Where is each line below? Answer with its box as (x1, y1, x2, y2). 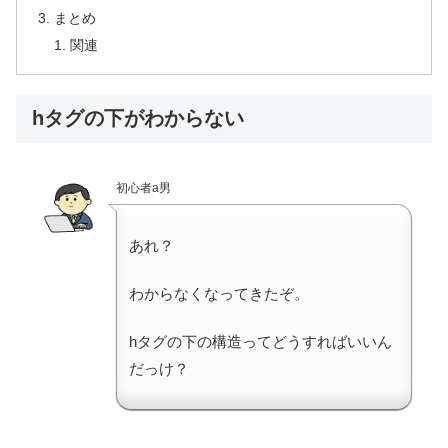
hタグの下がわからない (32, 106, 244, 129)
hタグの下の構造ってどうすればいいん (129, 332, 392, 350)
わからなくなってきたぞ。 (129, 284, 309, 302)
